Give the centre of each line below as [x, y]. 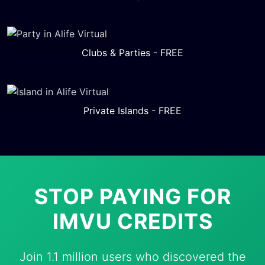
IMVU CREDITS [132, 221]
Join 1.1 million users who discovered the [132, 256]
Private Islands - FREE [132, 110]
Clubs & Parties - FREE [132, 52]
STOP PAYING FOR [132, 196]
